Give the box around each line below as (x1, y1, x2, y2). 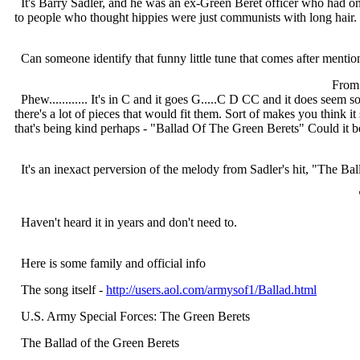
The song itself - (14, 283, 106, 297)
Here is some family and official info (14, 256, 206, 270)
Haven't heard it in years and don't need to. (14, 215, 237, 229)
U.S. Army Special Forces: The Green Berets (14, 309, 250, 323)
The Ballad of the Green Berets (14, 336, 179, 350)
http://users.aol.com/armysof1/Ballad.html (106, 283, 317, 297)
